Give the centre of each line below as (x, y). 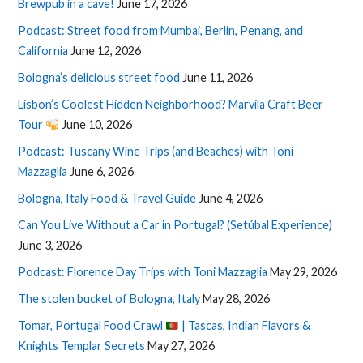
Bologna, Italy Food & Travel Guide (107, 199)
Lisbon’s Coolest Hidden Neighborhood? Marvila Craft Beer (171, 105)
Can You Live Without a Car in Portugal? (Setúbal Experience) (175, 225)
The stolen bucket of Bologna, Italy (109, 299)
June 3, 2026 (50, 246)
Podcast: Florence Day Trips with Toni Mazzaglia (143, 272)
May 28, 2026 (237, 299)
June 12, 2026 (106, 51)
